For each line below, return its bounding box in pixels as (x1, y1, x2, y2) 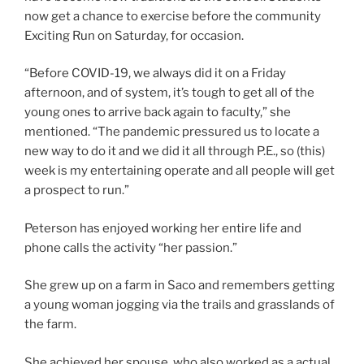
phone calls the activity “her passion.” (24, 240, 237, 255)
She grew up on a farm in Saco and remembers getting (24, 278, 335, 292)
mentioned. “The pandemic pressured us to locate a (24, 124, 319, 139)
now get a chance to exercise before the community (24, 8, 321, 24)
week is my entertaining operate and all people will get (24, 163, 335, 178)
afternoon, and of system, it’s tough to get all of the (24, 85, 314, 100)
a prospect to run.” (24, 183, 129, 197)
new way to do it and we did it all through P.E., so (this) (24, 144, 325, 158)
